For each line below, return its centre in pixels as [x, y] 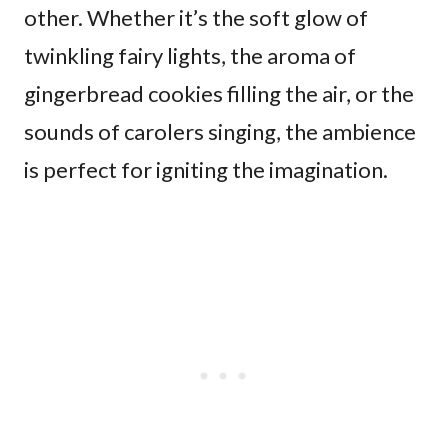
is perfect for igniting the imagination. [206, 169]
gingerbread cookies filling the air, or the [219, 93]
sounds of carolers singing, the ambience [220, 131]
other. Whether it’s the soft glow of [196, 17]
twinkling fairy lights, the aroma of [190, 55]
